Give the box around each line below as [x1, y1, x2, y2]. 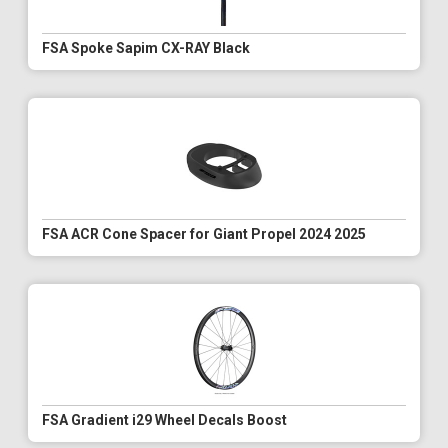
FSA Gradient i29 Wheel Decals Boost [42, 412, 287, 429]
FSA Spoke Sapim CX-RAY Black [42, 40, 250, 57]
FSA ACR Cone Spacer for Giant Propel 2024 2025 [42, 226, 366, 243]
